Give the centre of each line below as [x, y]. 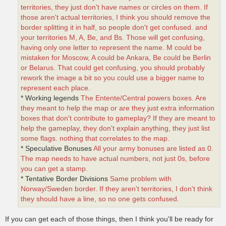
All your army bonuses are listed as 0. [153, 148]
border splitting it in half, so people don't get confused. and [114, 27]
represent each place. [55, 88]
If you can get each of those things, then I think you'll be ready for [109, 219]
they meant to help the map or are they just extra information [118, 108]
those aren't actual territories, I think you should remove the [116, 17]
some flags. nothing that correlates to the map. [95, 138]
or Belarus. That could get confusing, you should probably [113, 68]
